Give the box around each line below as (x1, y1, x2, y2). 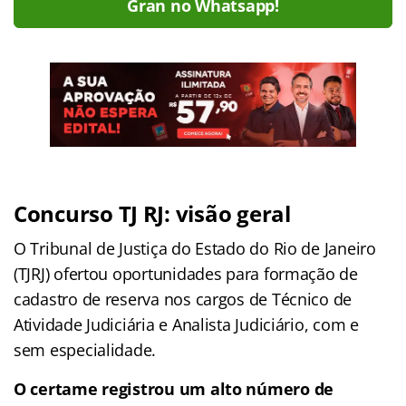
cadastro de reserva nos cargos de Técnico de (14, 287, 353, 310)
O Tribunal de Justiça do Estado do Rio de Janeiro (14, 237, 376, 259)
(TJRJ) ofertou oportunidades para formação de (14, 262, 358, 285)
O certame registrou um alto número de (14, 377, 334, 400)
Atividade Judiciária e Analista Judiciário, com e (14, 313, 359, 335)
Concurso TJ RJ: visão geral (14, 198, 291, 228)
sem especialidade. (14, 338, 157, 361)
